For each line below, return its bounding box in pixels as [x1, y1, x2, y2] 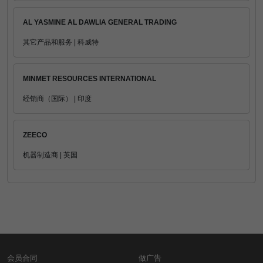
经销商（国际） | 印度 [23, 95, 92, 103]
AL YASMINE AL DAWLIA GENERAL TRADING [23, 18, 177, 26]
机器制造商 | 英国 [23, 151, 77, 159]
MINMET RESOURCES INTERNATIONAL [23, 75, 156, 83]
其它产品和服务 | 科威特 [23, 38, 99, 46]
